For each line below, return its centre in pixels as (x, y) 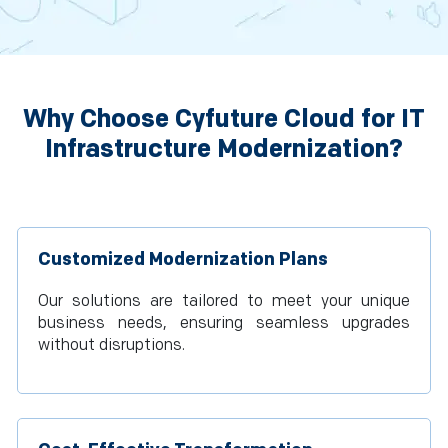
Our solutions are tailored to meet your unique (224, 301)
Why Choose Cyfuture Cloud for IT (224, 119)
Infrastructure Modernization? (224, 149)
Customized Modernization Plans (183, 259)
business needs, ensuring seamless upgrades (224, 323)
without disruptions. (111, 345)
